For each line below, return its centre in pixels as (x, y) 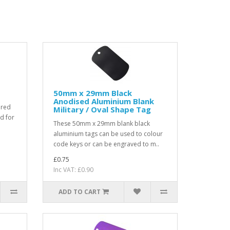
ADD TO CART (79, 191)
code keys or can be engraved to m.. (107, 144)
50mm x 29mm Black (93, 93)
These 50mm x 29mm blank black (102, 123)
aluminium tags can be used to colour (108, 133)
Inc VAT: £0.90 (74, 169)
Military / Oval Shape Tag (102, 109)
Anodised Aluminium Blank (104, 101)
